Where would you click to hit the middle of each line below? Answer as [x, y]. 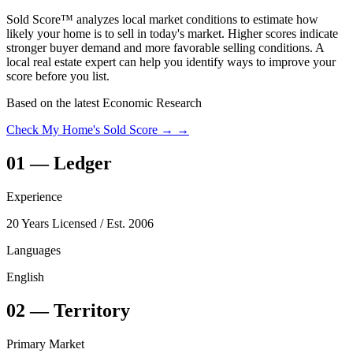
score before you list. [58, 76]
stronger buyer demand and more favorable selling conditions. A [165, 48]
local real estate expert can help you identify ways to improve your [171, 62]
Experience [34, 197]
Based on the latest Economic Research [104, 103]
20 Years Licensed [52, 224]
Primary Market [45, 344]
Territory [92, 310]
